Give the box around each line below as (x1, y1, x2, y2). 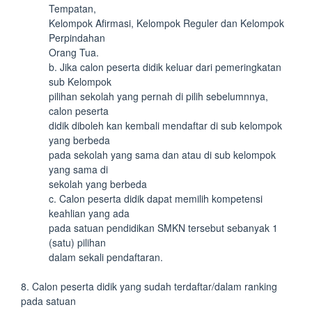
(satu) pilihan (49, 235, 106, 249)
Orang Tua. (49, 45, 99, 59)
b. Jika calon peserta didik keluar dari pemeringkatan (49, 60, 281, 74)
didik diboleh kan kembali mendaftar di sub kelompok (49, 118, 282, 132)
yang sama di (49, 162, 108, 176)
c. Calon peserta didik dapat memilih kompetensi (49, 192, 263, 205)
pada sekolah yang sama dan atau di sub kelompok (49, 148, 276, 162)
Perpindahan (49, 31, 105, 45)
